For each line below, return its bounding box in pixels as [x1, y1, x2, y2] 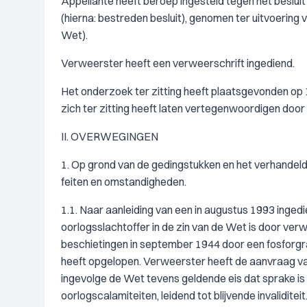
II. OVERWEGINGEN [61, 130, 158, 143]
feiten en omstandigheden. [61, 175, 186, 188]
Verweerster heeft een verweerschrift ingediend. [61, 56, 295, 70]
